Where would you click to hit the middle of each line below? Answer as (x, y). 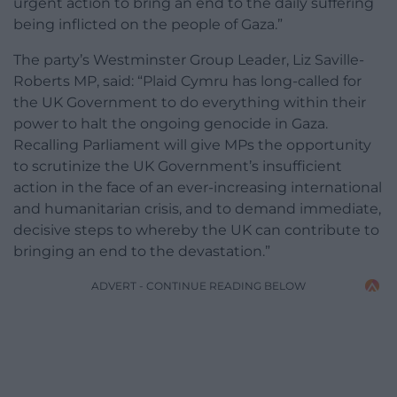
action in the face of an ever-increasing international (198, 188)
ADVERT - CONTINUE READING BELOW (198, 286)
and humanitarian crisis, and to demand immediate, (197, 209)
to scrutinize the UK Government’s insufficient (178, 167)
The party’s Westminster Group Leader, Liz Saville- (189, 60)
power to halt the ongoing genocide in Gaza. (171, 124)
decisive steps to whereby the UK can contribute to (196, 230)
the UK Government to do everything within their (190, 103)
